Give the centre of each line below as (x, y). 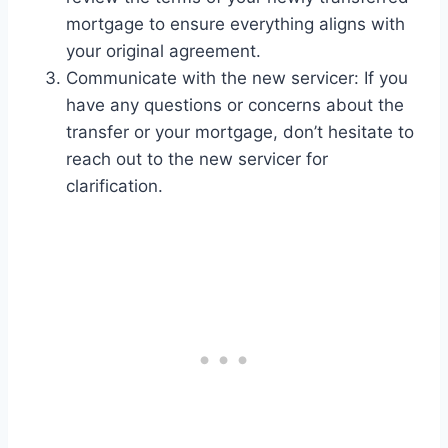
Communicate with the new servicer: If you (237, 78)
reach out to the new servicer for (197, 159)
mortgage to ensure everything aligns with (235, 24)
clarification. (114, 186)
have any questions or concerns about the (235, 105)
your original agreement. (163, 51)
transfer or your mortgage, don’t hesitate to (240, 132)
